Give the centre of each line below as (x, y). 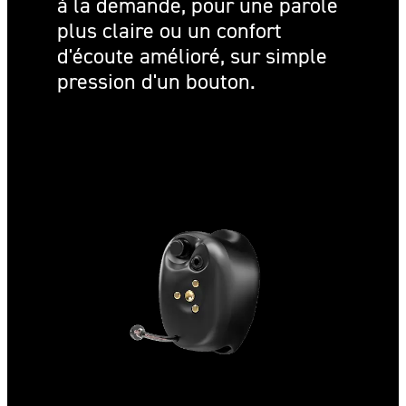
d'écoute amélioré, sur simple (192, 56)
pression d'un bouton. (156, 82)
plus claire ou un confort (169, 31)
